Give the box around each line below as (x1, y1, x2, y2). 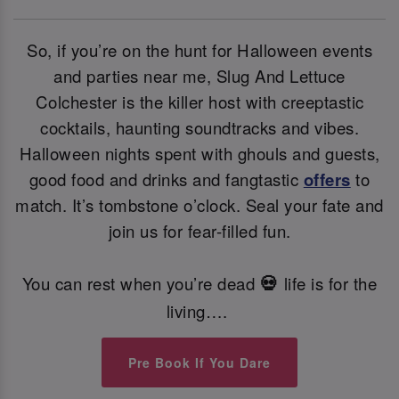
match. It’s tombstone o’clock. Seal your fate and (15, 193, 384, 217)
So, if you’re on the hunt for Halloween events (27, 38, 372, 62)
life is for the (283, 272, 378, 296)
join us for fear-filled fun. (108, 219, 291, 243)
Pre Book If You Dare (128, 353, 271, 371)
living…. (166, 299, 233, 323)
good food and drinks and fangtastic (28, 167, 304, 191)
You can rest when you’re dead (21, 272, 260, 296)
